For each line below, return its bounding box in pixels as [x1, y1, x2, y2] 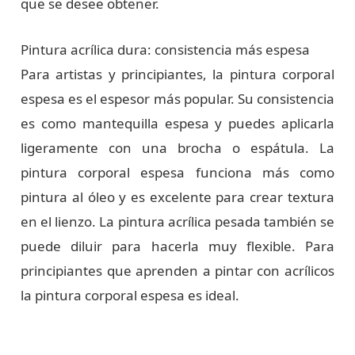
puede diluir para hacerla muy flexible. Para [21, 237, 334, 256]
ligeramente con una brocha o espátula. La [21, 139, 334, 158]
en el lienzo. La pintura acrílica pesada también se [21, 212, 334, 231]
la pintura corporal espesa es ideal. [21, 286, 240, 305]
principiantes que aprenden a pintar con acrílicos [21, 261, 334, 281]
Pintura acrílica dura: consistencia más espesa [21, 40, 311, 59]
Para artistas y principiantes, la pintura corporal [21, 65, 334, 84]
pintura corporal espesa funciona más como [21, 163, 334, 182]
